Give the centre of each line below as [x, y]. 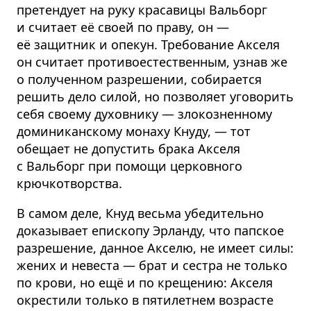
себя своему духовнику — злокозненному [144, 114]
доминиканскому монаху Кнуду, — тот [134, 132]
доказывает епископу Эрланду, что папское [150, 231]
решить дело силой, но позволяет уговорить [155, 97]
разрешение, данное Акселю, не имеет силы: [155, 248]
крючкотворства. [69, 184]
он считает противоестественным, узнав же [152, 62]
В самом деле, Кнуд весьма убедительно [140, 213]
